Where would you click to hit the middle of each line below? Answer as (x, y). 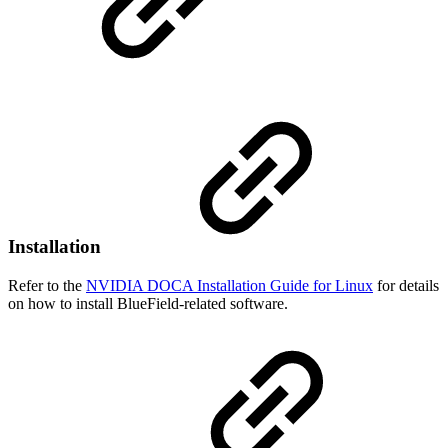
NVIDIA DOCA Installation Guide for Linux (229, 286)
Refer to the (47, 286)
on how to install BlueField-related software (146, 304)
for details (408, 286)
